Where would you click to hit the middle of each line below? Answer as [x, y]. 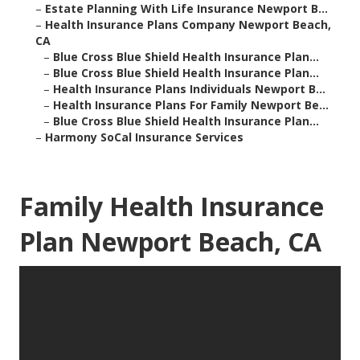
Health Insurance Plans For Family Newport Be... [191, 105]
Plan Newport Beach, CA [170, 242]
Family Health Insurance [172, 207]
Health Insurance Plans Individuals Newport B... [189, 89]
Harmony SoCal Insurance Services [144, 137]
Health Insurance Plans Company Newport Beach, [188, 25]
